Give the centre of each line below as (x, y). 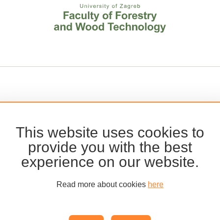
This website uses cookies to (110, 132)
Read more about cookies (102, 184)
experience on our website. (110, 162)
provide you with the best (110, 147)
